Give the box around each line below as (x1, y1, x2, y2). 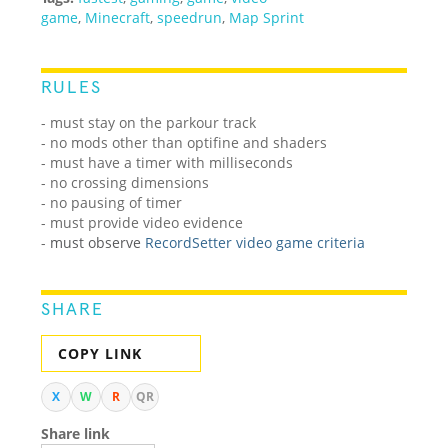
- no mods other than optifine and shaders (41, 132, 328, 152)
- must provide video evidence (41, 212, 244, 232)
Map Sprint (229, 7, 305, 27)
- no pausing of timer (41, 192, 183, 212)
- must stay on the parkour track (41, 112, 257, 132)
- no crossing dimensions (41, 172, 210, 192)
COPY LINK (58, 343, 143, 363)
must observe (50, 232, 146, 252)
